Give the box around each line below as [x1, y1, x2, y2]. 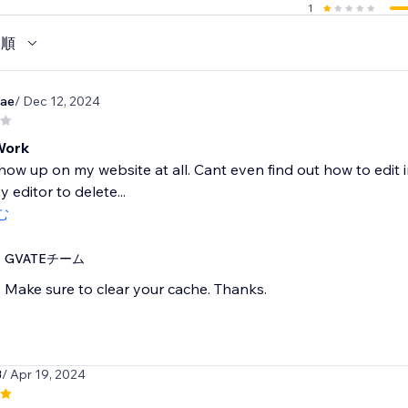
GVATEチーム [4, 250, 85, 268]
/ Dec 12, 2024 [14, 93, 100, 110]
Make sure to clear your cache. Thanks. [4, 280, 267, 299]
